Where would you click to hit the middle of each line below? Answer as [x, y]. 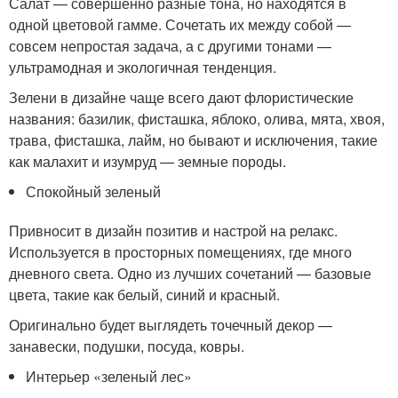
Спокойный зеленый [94, 192]
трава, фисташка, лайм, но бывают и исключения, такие [193, 140]
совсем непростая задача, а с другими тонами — [170, 46]
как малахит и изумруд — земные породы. [147, 162]
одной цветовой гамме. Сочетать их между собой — [180, 25]
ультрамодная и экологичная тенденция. [143, 68]
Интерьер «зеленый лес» [109, 377]
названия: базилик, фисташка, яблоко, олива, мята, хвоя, [197, 119]
